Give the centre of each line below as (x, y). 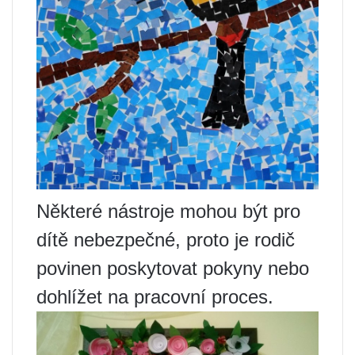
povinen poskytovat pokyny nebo (173, 268)
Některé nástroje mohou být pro (168, 211)
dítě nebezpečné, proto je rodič (166, 239)
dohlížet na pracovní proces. (155, 296)
